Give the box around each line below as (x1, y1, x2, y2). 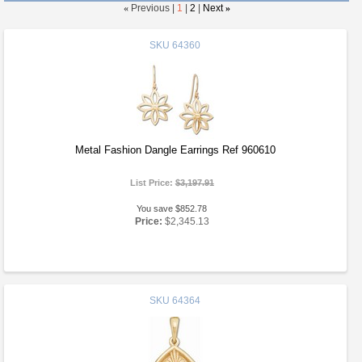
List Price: (129, 178, 175, 187)
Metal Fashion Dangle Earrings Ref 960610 (74, 144, 276, 156)
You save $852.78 (137, 204, 208, 213)
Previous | (128, 2, 177, 14)
